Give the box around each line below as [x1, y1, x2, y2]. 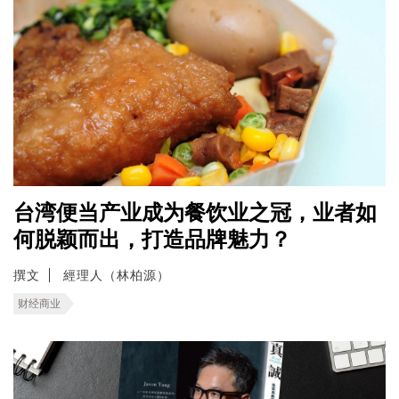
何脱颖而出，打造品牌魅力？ [13, 227, 291, 251]
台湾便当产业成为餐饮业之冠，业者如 [13, 200, 377, 224]
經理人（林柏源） [63, 267, 170, 282]
